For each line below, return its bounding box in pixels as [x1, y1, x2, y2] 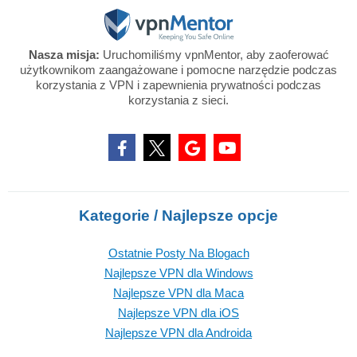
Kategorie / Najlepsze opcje [79, 207, 278, 224]
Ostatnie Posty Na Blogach [108, 246, 249, 260]
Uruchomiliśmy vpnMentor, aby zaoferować [99, 48, 329, 61]
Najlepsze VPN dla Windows [104, 266, 253, 280]
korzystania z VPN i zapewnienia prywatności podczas [36, 78, 321, 92]
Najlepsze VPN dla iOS [118, 306, 239, 320]
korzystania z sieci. [128, 93, 229, 107]
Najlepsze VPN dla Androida [105, 326, 252, 339]
